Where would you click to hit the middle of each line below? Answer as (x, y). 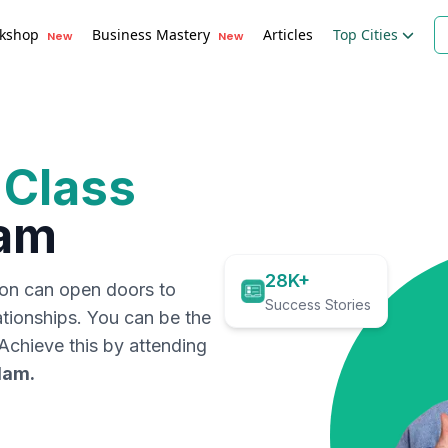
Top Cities (365, 34)
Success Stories (318, 304)
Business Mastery (151, 34)
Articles (288, 34)
